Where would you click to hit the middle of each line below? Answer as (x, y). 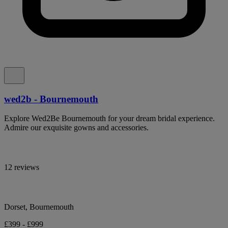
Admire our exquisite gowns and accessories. (76, 128)
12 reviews (22, 167)
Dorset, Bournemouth (39, 207)
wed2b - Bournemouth (51, 99)
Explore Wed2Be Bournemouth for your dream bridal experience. (109, 119)
